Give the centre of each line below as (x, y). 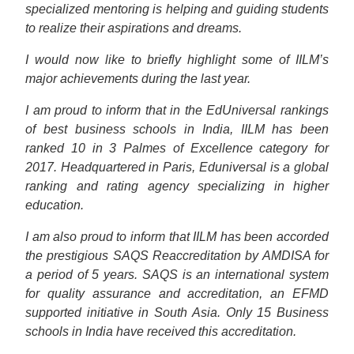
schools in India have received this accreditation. (161, 331)
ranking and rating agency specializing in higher (177, 186)
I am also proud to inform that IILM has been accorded (177, 237)
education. (55, 205)
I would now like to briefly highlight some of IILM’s (177, 60)
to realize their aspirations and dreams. (134, 28)
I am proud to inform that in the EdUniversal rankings (177, 110)
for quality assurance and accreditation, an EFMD (177, 294)
